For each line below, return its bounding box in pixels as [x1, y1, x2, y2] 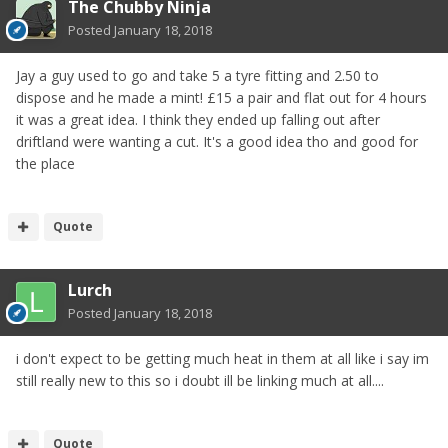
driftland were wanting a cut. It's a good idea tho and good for [16, 131, 418, 151]
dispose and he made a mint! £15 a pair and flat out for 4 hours [16, 87, 427, 107]
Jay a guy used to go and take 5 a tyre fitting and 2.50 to [16, 65, 379, 85]
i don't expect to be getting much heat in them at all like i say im [16, 348, 429, 368]
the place [16, 153, 75, 173]
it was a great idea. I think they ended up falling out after [16, 109, 380, 129]
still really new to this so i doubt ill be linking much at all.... [16, 370, 384, 390]
